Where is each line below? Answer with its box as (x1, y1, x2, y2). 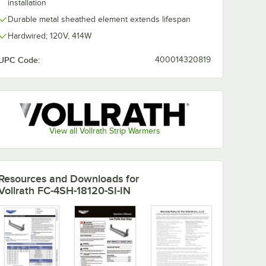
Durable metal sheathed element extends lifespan (8, 15, 191, 24)
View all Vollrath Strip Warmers (49, 126, 160, 136)
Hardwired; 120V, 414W (8, 31, 91, 40)
